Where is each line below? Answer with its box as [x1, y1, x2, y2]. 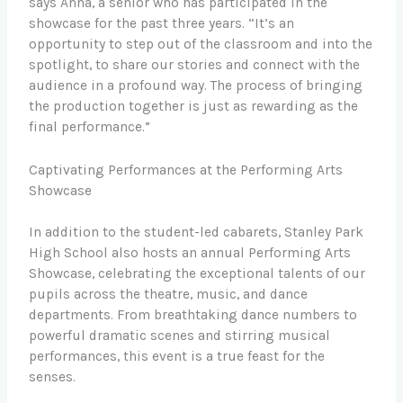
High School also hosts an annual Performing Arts [29, 245, 352, 262]
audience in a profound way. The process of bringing [29, 77, 363, 94]
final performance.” [29, 119, 151, 136]
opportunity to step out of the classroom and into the [29, 36, 373, 53]
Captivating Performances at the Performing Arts [29, 162, 344, 179]
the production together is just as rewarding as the [29, 98, 359, 115]
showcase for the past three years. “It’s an [29, 15, 295, 32]
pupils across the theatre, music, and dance [29, 286, 309, 303]
